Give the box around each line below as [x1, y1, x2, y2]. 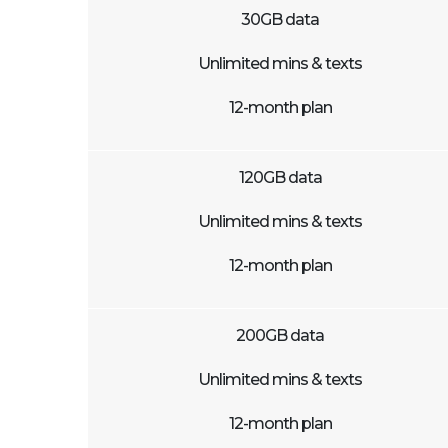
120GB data [238, 168, 322, 187]
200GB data [236, 326, 324, 345]
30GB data [241, 10, 319, 29]
